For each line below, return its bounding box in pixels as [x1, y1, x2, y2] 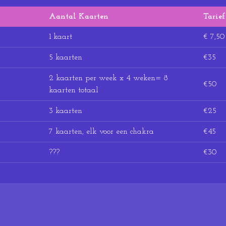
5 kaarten [49, 53, 82, 62]
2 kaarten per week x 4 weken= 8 [49, 74, 168, 82]
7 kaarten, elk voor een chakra [49, 127, 154, 136]
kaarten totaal [49, 86, 98, 94]
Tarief [203, 12, 225, 21]
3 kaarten [49, 106, 82, 115]
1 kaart [49, 32, 72, 41]
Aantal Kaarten [49, 12, 108, 21]
